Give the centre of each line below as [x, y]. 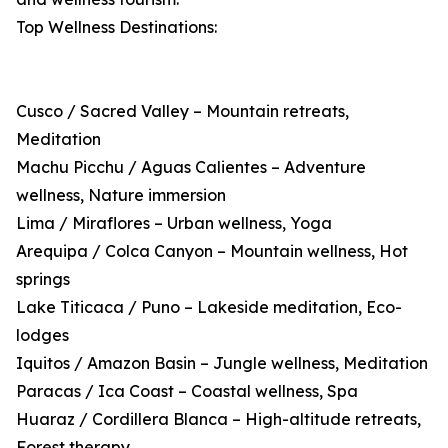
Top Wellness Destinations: [116, 27]
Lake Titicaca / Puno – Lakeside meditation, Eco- [209, 307]
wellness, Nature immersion [121, 195]
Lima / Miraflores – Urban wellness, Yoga [174, 223]
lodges [42, 335]
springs [43, 279]
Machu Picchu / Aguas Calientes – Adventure [191, 167]
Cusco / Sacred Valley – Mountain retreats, [182, 111]
